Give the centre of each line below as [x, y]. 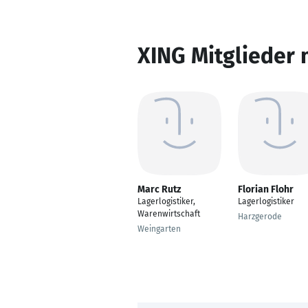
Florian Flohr [266, 189]
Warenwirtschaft [169, 214]
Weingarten [159, 229]
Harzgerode [260, 217]
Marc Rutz [159, 189]
